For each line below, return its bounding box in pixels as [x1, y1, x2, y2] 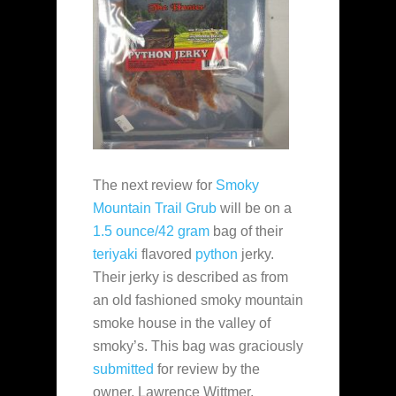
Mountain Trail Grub [93, 201, 217, 217]
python [195, 247, 238, 263]
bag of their [209, 224, 283, 240]
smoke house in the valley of [93, 316, 270, 331]
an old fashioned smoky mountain [93, 293, 303, 308]
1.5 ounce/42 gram [93, 224, 209, 240]
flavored [138, 247, 195, 263]
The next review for [93, 178, 216, 194]
